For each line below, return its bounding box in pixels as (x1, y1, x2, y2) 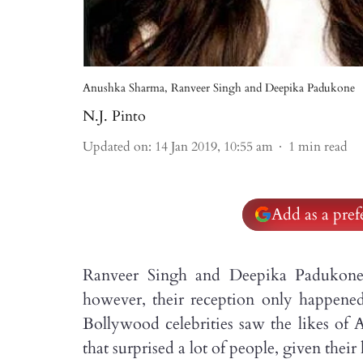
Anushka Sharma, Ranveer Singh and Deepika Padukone (83, 80, 355, 96)
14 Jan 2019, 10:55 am (155, 138, 273, 156)
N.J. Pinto (83, 106, 146, 126)
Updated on (83, 138, 148, 156)
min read (298, 138, 348, 156)
